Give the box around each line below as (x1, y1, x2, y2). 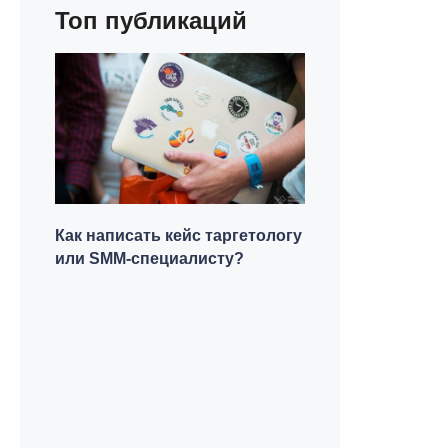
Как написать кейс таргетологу (55, 227, 302, 244)
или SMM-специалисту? (55, 250, 244, 267)
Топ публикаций (55, 7, 247, 34)
